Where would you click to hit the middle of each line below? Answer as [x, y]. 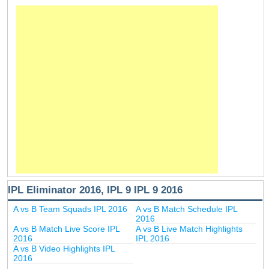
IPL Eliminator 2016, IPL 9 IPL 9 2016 [95, 189]
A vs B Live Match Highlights [189, 228]
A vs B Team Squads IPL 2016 [70, 209]
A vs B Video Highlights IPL [64, 248]
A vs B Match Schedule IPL [187, 209]
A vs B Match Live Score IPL [66, 228]
